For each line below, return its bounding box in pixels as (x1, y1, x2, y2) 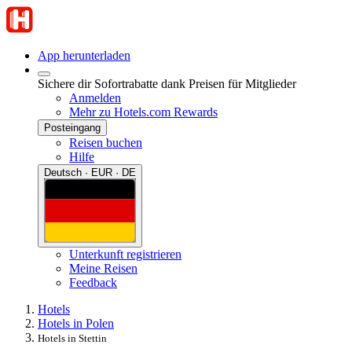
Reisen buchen (69, 136, 142, 149)
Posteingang (44, 122, 101, 134)
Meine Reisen (69, 261, 137, 275)
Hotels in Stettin (38, 332, 107, 344)
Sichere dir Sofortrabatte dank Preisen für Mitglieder (38, 77, 296, 90)
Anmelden (69, 91, 121, 104)
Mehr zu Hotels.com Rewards (69, 105, 218, 119)
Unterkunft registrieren (69, 247, 181, 261)
